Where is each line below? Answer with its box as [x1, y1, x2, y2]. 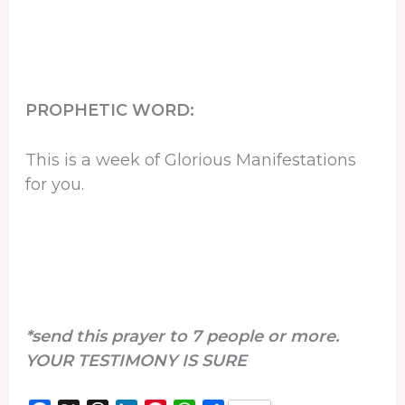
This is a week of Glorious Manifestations [24, 150, 356, 171]
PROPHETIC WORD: [24, 99, 194, 120]
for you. [24, 174, 84, 195]
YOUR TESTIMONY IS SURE [24, 350, 247, 371]
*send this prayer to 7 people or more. [24, 325, 339, 346]
